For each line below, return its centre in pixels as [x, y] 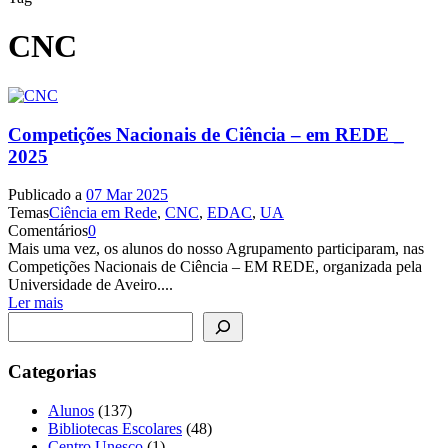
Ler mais [35, 303]
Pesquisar [37, 320]
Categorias [52, 372]
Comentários [48, 231]
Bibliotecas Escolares [115, 428]
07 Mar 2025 [127, 195]
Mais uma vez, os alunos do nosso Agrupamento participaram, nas [216, 249]
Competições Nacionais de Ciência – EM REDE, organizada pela [215, 267]
